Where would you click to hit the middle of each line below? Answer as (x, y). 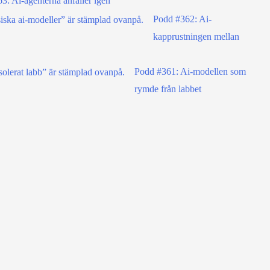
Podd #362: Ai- (182, 19)
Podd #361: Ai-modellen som (190, 71)
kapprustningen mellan (196, 36)
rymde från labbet (168, 89)
